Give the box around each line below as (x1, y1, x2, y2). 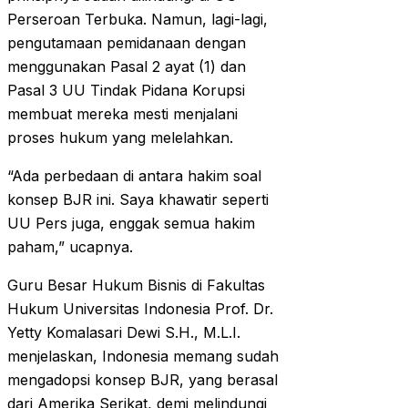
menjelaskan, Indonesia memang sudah (7, 347, 279, 366)
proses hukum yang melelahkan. (7, 128, 233, 148)
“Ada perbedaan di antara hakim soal (7, 167, 261, 186)
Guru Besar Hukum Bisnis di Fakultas (7, 276, 265, 295)
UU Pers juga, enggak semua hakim (7, 214, 255, 233)
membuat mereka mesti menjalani (7, 105, 238, 124)
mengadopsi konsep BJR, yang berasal (7, 371, 278, 390)
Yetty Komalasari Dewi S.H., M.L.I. (7, 323, 240, 342)
